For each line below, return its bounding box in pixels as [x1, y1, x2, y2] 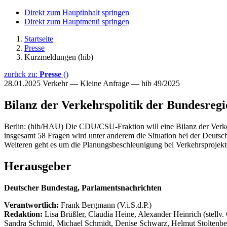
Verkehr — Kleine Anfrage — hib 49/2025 [43, 79, 180, 88]
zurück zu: [4, 70, 40, 79]
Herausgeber [4, 159, 71, 173]
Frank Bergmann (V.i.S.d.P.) [61, 200, 152, 209]
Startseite [24, 34, 53, 43]
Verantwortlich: [4, 200, 59, 209]
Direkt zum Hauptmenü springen [24, 17, 129, 26]
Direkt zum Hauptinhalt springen [24, 8, 129, 17]
